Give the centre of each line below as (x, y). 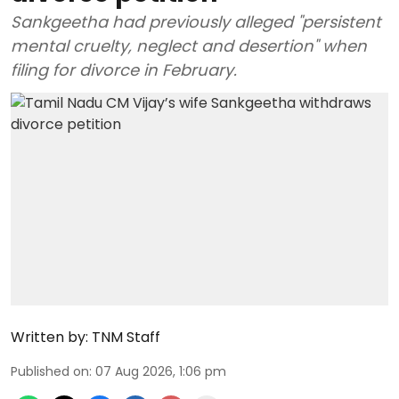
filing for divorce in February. (124, 70)
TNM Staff (126, 337)
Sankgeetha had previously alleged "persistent (196, 22)
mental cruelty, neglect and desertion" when (189, 46)
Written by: (49, 337)
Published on (50, 371)
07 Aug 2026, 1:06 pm (161, 371)
